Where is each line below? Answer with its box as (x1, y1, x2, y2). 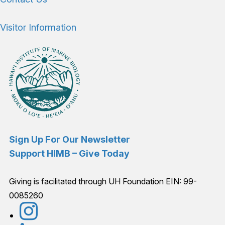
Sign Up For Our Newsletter (9, 134, 130, 145)
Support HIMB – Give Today (9, 148, 130, 159)
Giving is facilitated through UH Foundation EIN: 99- (9, 176, 197, 186)
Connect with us (9, 201, 144, 223)
